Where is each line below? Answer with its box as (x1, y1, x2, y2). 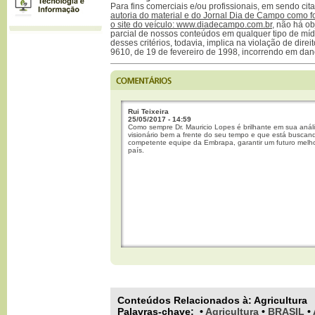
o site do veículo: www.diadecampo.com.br (110, 20, 272, 29)
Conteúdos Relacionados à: (117, 295, 254, 306)
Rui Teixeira (128, 108, 169, 115)
